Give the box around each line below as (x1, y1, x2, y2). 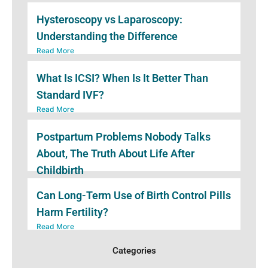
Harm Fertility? (36, 206, 108, 219)
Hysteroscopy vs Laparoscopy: (36, 14, 182, 26)
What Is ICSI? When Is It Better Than (36, 72, 208, 85)
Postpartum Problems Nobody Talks (36, 131, 211, 144)
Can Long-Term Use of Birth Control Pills (36, 190, 231, 202)
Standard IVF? (36, 89, 104, 102)
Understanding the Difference (36, 31, 178, 43)
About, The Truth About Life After (36, 148, 194, 160)
